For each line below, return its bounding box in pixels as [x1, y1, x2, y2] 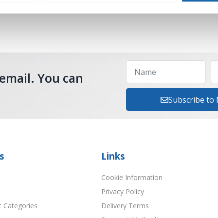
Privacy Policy [101, 187, 144, 197]
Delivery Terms [101, 201, 149, 211]
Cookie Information [101, 173, 163, 182]
